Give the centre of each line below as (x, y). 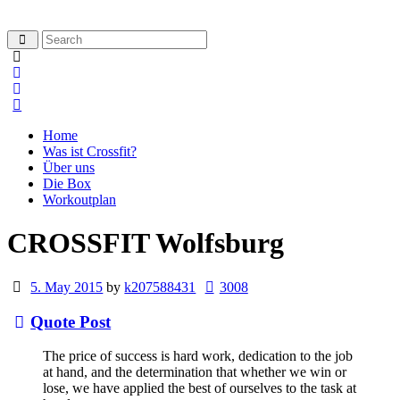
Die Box (67, 183)
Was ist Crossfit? (90, 151)
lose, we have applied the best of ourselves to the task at (200, 388)
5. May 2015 (67, 287)
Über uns (69, 167)
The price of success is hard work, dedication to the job (198, 356)
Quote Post (71, 321)
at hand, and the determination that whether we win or (195, 372)
